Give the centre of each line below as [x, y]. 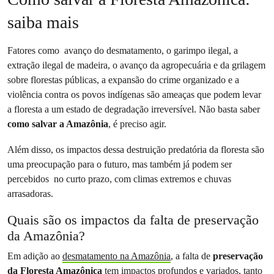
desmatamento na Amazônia [117, 256]
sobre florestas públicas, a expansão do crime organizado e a [123, 80]
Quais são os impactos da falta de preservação [133, 220]
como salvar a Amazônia [58, 124]
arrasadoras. [30, 194]
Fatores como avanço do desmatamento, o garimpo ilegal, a [123, 50]
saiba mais [43, 22]
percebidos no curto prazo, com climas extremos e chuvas [119, 179]
